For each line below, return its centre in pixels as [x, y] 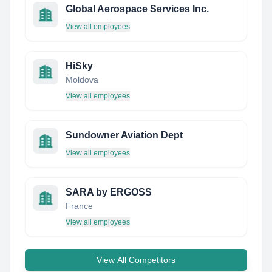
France [79, 206]
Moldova [82, 80]
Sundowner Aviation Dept [124, 135]
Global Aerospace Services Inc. [137, 9]
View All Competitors [136, 260]
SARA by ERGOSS [109, 192]
